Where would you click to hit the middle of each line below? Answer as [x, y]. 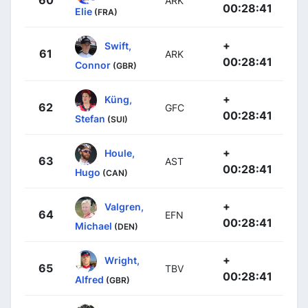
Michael [93, 225]
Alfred [89, 279]
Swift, [118, 45]
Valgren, [124, 206]
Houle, [120, 153]
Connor [93, 65]
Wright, [122, 260]
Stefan [90, 118]
